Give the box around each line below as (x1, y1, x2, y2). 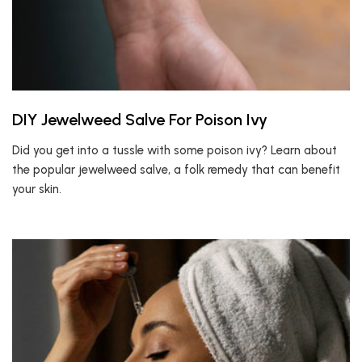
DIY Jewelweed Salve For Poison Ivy (12, 110, 267, 129)
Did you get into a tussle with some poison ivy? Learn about (12, 143, 337, 158)
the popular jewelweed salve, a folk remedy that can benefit (12, 162, 340, 177)
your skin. (12, 182, 61, 196)
